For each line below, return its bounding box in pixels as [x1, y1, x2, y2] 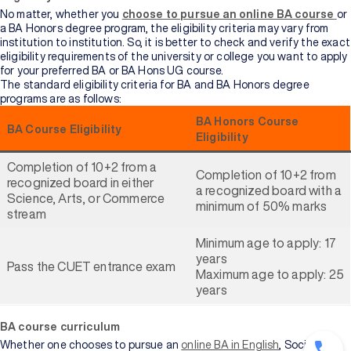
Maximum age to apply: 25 [196, 268, 344, 280]
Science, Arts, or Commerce [7, 192, 165, 204]
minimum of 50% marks [196, 200, 327, 212]
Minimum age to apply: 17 [196, 237, 336, 249]
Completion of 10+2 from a [7, 161, 157, 173]
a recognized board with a [196, 184, 342, 197]
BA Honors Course [196, 116, 299, 127]
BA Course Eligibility [7, 124, 125, 135]
